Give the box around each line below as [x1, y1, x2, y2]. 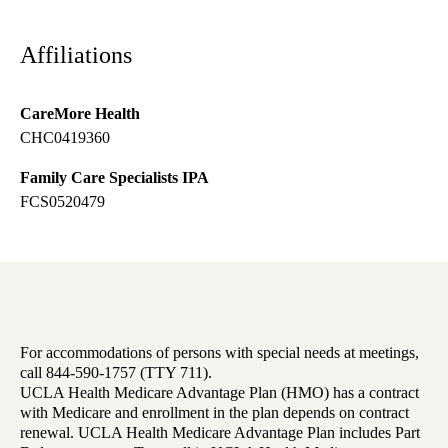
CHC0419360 [20, 129, 110, 147]
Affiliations [20, 42, 132, 69]
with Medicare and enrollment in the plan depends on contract [20, 404, 409, 422]
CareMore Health [20, 105, 140, 123]
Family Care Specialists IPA [20, 169, 209, 187]
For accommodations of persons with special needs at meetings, [20, 344, 419, 362]
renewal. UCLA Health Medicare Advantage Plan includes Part [20, 424, 420, 442]
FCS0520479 [20, 193, 105, 211]
